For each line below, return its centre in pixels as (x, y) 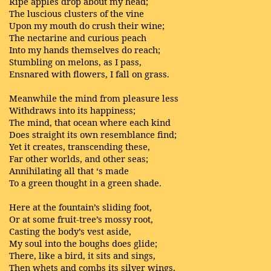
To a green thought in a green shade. (85, 183)
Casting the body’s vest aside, (70, 231)
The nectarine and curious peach (78, 38)
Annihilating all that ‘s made (69, 171)
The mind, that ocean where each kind (90, 122)
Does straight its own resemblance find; (93, 134)
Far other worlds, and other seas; (79, 158)
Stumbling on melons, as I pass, (75, 62)
